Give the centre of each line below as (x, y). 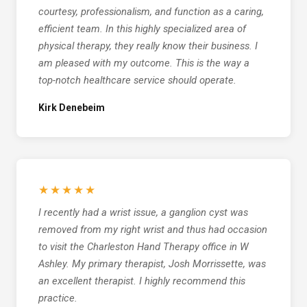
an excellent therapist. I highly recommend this (142, 281)
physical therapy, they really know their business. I (148, 46)
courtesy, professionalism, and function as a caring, (151, 12)
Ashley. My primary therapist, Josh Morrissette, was (152, 264)
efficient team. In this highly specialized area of (142, 29)
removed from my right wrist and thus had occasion (153, 230)
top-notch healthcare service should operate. (137, 81)
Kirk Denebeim (72, 108)
